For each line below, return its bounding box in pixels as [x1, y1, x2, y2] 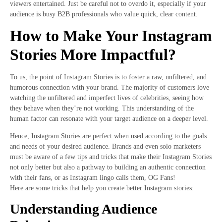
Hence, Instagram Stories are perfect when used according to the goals [10, 132, 207, 140]
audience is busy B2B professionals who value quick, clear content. [10, 10, 198, 18]
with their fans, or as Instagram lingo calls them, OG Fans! [10, 174, 175, 182]
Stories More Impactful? [10, 46, 176, 64]
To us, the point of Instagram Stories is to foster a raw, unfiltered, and [10, 73, 207, 81]
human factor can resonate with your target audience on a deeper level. [10, 115, 208, 123]
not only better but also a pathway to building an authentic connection [10, 164, 206, 171]
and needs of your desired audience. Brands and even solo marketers [10, 143, 201, 151]
